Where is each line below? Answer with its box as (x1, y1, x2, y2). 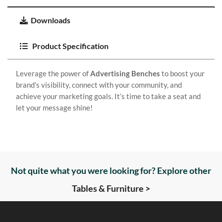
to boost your (160, 69, 205, 78)
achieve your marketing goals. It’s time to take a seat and (16, 92, 201, 101)
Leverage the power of (16, 69, 90, 78)
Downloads (31, 15, 70, 25)
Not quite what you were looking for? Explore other (11, 165, 211, 176)
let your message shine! (16, 103, 93, 112)
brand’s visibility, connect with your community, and (16, 80, 182, 89)
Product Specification (31, 41, 109, 51)
